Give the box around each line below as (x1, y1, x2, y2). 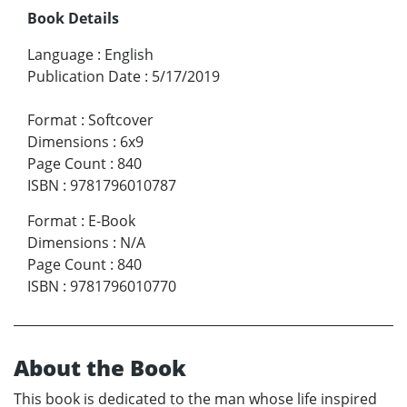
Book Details (27, 7, 119, 28)
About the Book (14, 352, 186, 382)
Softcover (88, 109, 154, 130)
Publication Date (27, 65, 141, 86)
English (104, 44, 154, 65)
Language (27, 44, 94, 65)
